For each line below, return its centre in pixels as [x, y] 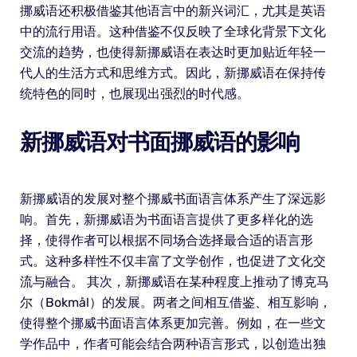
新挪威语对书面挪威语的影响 [159, 143]
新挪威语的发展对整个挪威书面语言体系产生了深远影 [173, 199]
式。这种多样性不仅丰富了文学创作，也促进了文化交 [173, 261]
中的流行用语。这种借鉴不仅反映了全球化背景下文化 [173, 32]
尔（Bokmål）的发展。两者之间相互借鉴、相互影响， [175, 303]
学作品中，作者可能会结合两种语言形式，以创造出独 [173, 344]
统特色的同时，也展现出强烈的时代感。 [134, 94]
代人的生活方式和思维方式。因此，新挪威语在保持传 [173, 73]
